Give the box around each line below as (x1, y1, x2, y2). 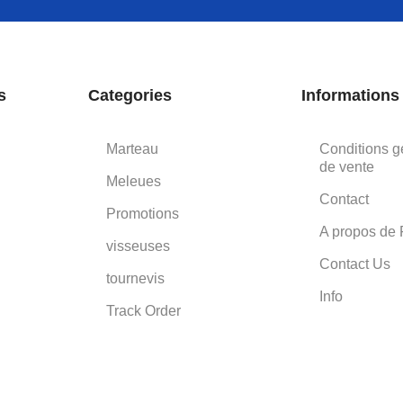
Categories (88, 85, 173, 104)
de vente (318, 158, 374, 175)
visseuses (106, 237, 171, 254)
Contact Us (318, 255, 390, 272)
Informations (300, 85, 399, 104)
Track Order (106, 302, 182, 318)
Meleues (106, 173, 162, 189)
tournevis (106, 270, 166, 286)
